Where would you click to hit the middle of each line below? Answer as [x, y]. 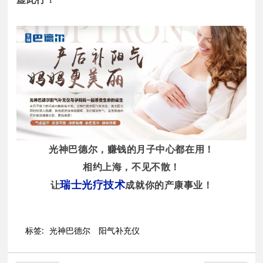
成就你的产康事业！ [169, 185]
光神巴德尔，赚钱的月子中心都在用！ [131, 149]
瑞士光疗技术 [93, 185]
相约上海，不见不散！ [131, 167]
